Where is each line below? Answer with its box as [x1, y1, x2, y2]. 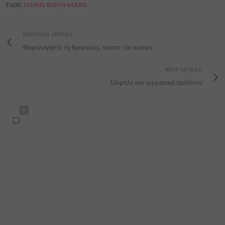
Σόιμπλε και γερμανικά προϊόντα [110, 77, 202, 87]
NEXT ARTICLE [165, 66, 202, 73]
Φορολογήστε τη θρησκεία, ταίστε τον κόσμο [23, 42, 152, 52]
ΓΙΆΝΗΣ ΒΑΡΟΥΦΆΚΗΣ [24, 2, 87, 9]
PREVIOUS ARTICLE [23, 31, 73, 38]
